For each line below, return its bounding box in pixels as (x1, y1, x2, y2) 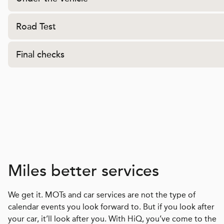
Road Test (16, 21, 56, 32)
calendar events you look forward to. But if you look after (8, 201, 214, 211)
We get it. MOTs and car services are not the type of (8, 189, 195, 199)
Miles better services (8, 160, 159, 180)
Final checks (16, 49, 64, 60)
